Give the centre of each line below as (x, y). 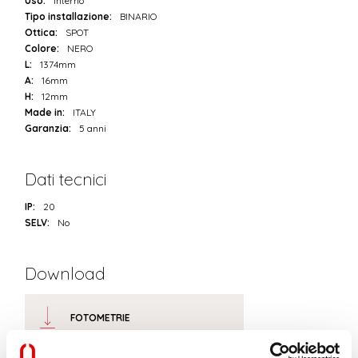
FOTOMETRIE (101, 317)
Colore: (42, 49)
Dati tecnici (66, 179)
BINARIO (139, 17)
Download (66, 274)
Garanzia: (48, 129)
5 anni (93, 129)
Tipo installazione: (69, 17)
